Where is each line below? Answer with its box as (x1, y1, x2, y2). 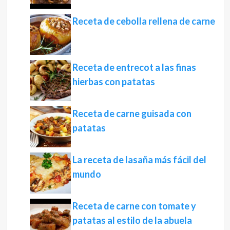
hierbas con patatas (72, 76, 155, 88)
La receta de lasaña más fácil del (72, 154, 206, 166)
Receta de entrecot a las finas (72, 62, 196, 73)
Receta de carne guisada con (72, 108, 191, 120)
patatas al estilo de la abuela (72, 215, 192, 226)
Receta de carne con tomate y (72, 200, 196, 212)
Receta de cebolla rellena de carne (72, 15, 215, 27)
